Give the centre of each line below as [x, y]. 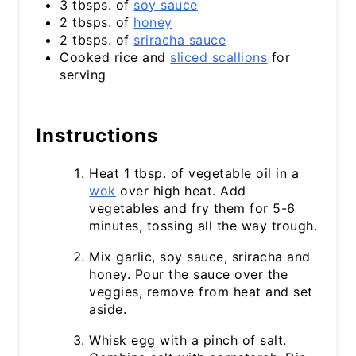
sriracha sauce [180, 39]
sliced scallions [219, 57]
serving [83, 74]
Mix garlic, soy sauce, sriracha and [200, 256]
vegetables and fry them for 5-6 [192, 208]
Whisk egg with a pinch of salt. [188, 340]
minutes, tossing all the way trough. [203, 225]
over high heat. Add [181, 190]
